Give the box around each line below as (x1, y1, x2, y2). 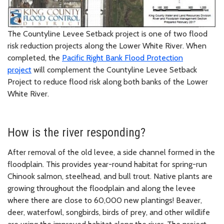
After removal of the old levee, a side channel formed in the (7, 147, 215, 157)
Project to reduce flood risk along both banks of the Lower (7, 77, 208, 87)
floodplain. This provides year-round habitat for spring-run (7, 159, 207, 169)
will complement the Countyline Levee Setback (31, 65, 197, 75)
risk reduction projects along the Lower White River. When (7, 41, 206, 51)
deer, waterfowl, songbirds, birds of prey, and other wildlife (7, 207, 210, 217)
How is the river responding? (7, 125, 145, 140)
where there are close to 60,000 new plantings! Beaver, (7, 195, 202, 205)
